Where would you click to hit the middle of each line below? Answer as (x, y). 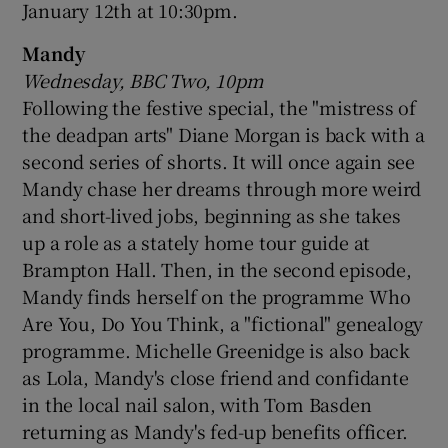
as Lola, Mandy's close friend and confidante (215, 376)
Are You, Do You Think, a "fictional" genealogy (223, 322)
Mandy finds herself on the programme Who (216, 295)
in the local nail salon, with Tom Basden (197, 403)
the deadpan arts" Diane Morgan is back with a (223, 133)
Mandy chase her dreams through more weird (222, 187)
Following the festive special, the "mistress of (219, 106)
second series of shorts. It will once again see (219, 160)
